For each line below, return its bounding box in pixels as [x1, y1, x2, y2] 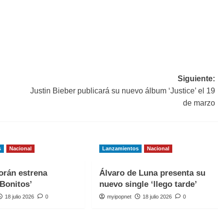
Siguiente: [177, 74, 215, 83]
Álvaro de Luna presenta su [99, 168, 205, 178]
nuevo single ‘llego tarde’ [99, 180, 197, 189]
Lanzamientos [102, 145, 139, 152]
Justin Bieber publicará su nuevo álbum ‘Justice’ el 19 [30, 87, 215, 95]
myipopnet [107, 194, 131, 200]
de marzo [182, 99, 215, 108]
